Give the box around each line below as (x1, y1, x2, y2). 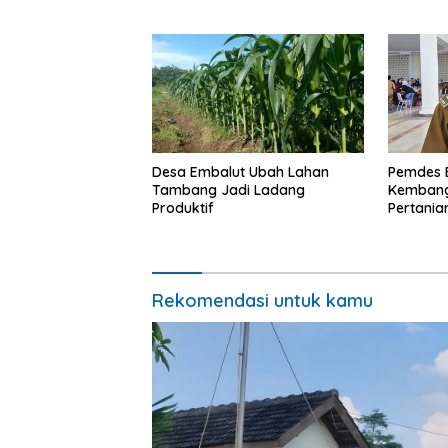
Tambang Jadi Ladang (152, 181, 305, 200)
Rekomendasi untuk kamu (152, 289, 373, 313)
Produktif (152, 199, 214, 218)
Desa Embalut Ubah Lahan (152, 163, 329, 182)
